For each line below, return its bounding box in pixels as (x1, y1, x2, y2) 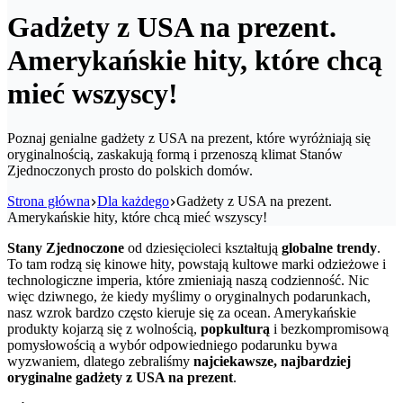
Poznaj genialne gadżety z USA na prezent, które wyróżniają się (7, 130, 371, 146)
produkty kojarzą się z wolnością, (7, 320, 201, 336)
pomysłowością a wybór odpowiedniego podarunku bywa (7, 336, 337, 353)
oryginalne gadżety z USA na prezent (7, 369, 233, 385)
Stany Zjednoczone (7, 239, 124, 255)
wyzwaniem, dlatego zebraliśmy (7, 353, 193, 369)
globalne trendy (282, 239, 377, 255)
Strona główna (7, 193, 90, 209)
